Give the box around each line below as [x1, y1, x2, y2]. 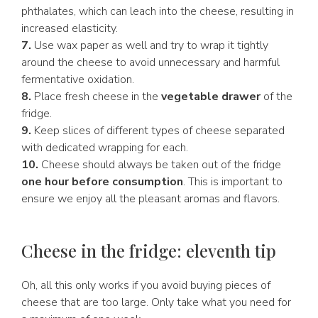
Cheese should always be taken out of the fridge [38, 157, 281, 172]
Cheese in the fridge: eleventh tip [21, 239, 276, 262]
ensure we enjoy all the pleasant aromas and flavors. [21, 191, 280, 207]
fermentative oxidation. [21, 72, 134, 87]
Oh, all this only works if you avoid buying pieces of [21, 278, 270, 293]
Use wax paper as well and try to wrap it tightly [31, 38, 268, 53]
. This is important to [183, 174, 283, 190]
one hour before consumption [21, 174, 183, 190]
